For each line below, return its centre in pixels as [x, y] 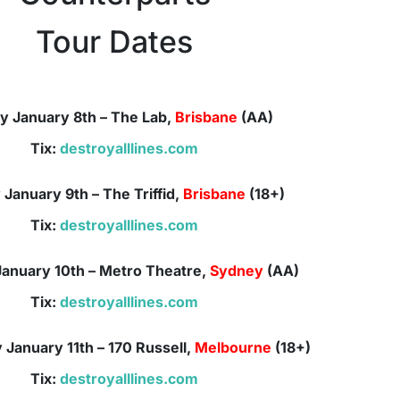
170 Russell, [151, 348]
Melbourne [233, 348]
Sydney [235, 271]
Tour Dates [115, 42]
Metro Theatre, [153, 271]
